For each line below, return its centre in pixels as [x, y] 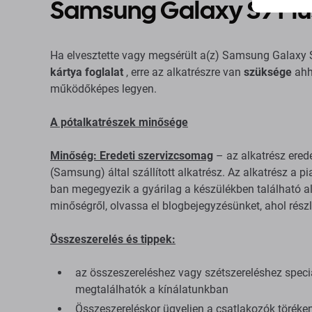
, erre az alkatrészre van [184, 72]
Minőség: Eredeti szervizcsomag [132, 156]
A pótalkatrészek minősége [119, 122]
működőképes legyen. [103, 89]
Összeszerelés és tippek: [113, 239]
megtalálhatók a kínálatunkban [152, 289]
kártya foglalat [87, 72]
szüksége [268, 72]
